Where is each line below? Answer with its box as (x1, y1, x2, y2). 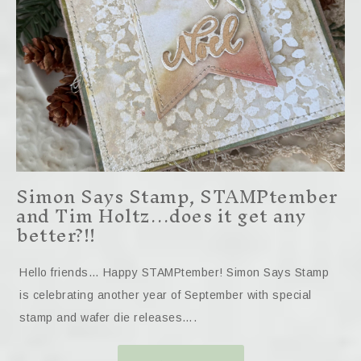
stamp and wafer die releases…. (19, 311, 197, 324)
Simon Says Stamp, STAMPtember (16, 176, 338, 218)
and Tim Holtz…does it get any (16, 195, 306, 237)
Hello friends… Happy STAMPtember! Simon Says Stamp (19, 266, 329, 279)
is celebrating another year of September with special (19, 288, 312, 301)
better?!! (16, 214, 96, 256)
